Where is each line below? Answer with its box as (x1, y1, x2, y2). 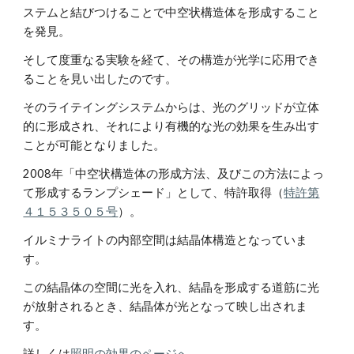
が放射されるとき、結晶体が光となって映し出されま (23, 299, 308, 313)
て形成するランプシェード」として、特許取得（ (23, 186, 284, 199)
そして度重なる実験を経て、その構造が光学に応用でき (23, 53, 320, 66)
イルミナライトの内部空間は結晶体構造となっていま (23, 233, 308, 247)
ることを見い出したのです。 (23, 72, 178, 85)
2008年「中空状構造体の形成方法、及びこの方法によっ (23, 167, 325, 180)
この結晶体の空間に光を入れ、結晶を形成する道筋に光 (23, 281, 320, 294)
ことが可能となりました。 (23, 138, 166, 152)
